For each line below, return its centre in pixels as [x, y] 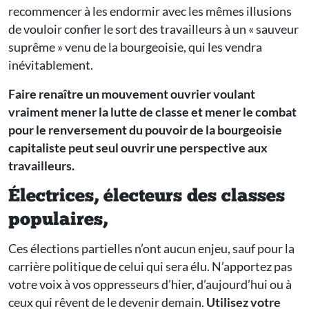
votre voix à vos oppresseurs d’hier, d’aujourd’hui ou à [150, 285]
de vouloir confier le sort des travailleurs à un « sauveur [153, 29]
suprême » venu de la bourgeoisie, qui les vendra [135, 47]
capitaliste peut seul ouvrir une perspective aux [138, 148]
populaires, [58, 221]
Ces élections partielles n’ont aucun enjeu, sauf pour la [151, 249]
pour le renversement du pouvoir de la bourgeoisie [145, 130]
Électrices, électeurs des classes [147, 197]
